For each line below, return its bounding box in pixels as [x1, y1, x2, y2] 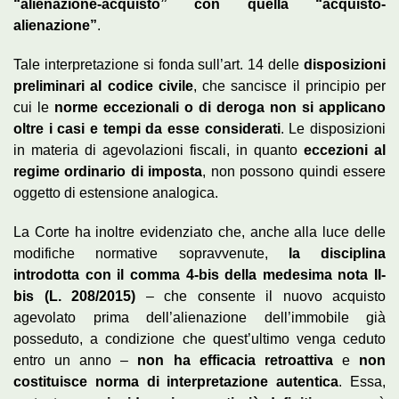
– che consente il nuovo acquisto [135, 289, 386, 305]
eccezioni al [304, 142, 386, 159]
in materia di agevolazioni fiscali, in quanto [13, 142, 304, 159]
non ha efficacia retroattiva [137, 353, 333, 369]
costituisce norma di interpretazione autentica [13, 374, 339, 390]
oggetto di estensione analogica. [13, 185, 218, 201]
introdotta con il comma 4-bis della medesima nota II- [13, 267, 386, 283]
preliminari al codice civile [13, 78, 193, 94]
